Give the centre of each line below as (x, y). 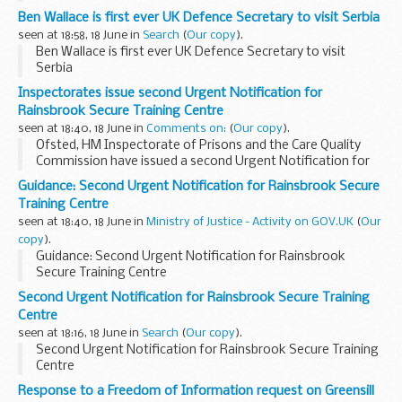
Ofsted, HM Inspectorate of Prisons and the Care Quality (198, 145)
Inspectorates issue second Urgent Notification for (170, 93)
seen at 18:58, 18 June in (80, 35)
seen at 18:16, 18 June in (80, 333)
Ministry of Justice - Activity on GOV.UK (250, 222)
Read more (68, 194)
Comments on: (188, 128)
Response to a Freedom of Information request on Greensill (196, 391)
